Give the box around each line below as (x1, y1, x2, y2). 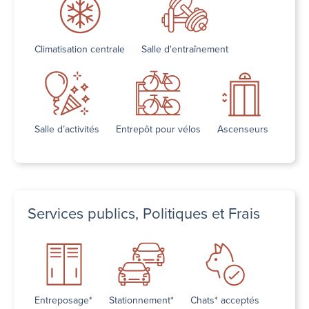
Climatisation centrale (34, 42, 125, 57)
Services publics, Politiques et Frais (28, 202, 260, 226)
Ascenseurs (217, 122, 268, 137)
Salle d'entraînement (141, 42, 228, 57)
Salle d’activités (34, 122, 99, 137)
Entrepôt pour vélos (116, 122, 201, 137)
